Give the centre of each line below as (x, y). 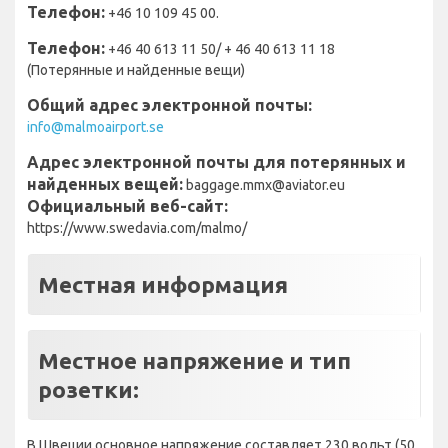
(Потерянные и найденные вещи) (136, 70)
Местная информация (163, 285)
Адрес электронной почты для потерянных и (216, 162)
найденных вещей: (105, 184)
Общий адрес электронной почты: (169, 105)
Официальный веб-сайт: (127, 206)
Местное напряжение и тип (194, 361)
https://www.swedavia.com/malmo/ (137, 228)
